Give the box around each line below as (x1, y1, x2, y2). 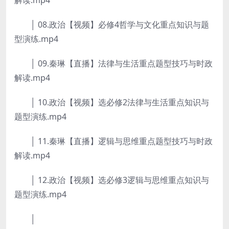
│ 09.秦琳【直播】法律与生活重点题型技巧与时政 (14, 58, 213, 69)
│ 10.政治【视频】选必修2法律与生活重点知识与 (14, 97, 209, 108)
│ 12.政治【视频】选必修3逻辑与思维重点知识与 (14, 174, 209, 186)
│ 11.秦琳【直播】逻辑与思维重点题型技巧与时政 (14, 135, 213, 147)
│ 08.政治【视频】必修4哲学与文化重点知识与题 (14, 19, 209, 30)
